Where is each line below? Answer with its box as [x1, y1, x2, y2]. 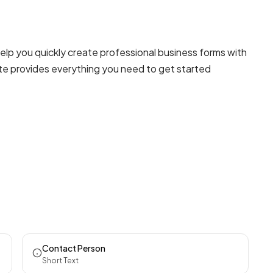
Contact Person [42, 243, 105, 253]
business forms [158, 46, 225, 58]
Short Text [42, 256, 79, 265]
